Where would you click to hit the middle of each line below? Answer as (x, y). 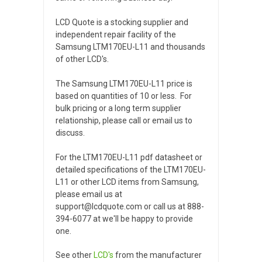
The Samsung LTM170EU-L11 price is (124, 83)
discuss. (70, 132)
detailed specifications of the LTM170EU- (131, 169)
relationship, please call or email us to (124, 120)
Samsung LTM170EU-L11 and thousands (130, 46)
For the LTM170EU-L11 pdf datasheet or (129, 157)
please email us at (89, 194)
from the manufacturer (158, 255)
